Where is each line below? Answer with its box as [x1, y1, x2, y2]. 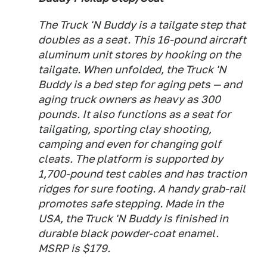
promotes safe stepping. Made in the [38, 197, 223, 210]
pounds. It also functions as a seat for [38, 108, 231, 120]
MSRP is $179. [38, 242, 110, 254]
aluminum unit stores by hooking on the [38, 48, 241, 61]
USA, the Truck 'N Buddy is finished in [38, 212, 228, 225]
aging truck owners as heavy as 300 [38, 93, 221, 105]
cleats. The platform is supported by [38, 153, 223, 165]
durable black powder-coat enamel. [38, 227, 219, 240]
